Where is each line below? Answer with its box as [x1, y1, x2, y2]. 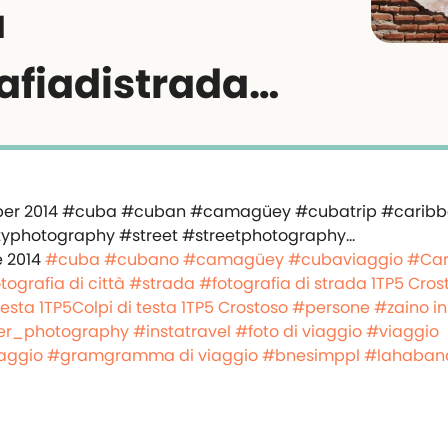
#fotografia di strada [199, 272, 367, 295]
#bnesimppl [262, 344, 360, 367]
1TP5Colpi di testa [39, 296, 177, 319]
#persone [292, 296, 370, 319]
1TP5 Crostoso [181, 296, 288, 319]
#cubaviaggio [288, 248, 403, 271]
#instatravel [133, 320, 231, 343]
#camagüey [183, 248, 284, 271]
